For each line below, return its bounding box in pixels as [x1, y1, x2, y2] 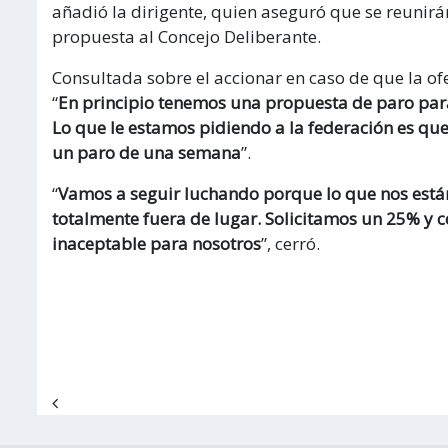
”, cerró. [261, 231, 320, 255]
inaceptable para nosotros [52, 231, 261, 255]
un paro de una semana [52, 140, 241, 164]
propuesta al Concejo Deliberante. [52, 24, 321, 48]
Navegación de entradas [66, 387, 298, 413]
